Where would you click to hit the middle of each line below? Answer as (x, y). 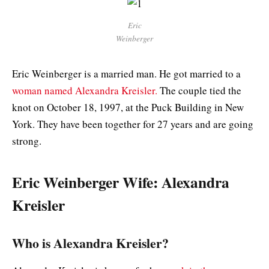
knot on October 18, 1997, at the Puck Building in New (128, 107)
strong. (29, 141)
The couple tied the (201, 91)
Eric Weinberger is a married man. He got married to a (126, 74)
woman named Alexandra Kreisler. (86, 91)
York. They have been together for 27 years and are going (133, 124)
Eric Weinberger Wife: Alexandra (121, 182)
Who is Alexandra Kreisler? (90, 243)
